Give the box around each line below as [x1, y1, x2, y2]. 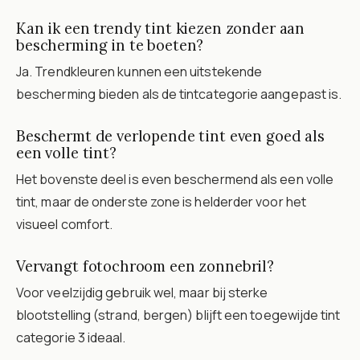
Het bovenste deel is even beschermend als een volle [16, 170, 334, 188]
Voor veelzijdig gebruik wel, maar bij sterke [16, 283, 268, 301]
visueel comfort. [16, 215, 113, 233]
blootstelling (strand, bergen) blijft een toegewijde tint [16, 305, 341, 324]
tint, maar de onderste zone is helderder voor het [16, 192, 306, 211]
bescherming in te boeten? [16, 35, 204, 55]
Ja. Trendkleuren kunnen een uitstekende [16, 62, 263, 80]
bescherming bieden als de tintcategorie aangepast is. [16, 84, 342, 103]
